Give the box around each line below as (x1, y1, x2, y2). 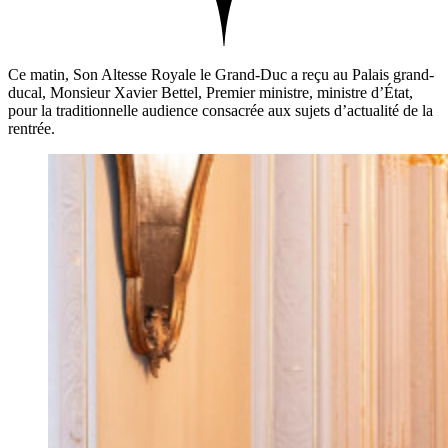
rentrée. (8, 119, 55, 137)
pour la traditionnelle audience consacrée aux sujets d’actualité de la (8, 101, 433, 119)
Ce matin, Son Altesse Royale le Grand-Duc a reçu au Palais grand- (8, 65, 434, 83)
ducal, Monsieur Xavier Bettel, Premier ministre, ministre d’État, (8, 83, 413, 101)
